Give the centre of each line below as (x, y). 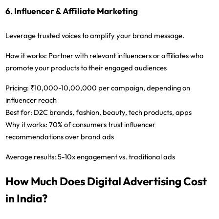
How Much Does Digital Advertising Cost (106, 181)
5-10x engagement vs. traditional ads (116, 156)
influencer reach (31, 100)
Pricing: (17, 88)
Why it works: (27, 124)
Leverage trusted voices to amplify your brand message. (95, 35)
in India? (27, 198)
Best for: (19, 112)
